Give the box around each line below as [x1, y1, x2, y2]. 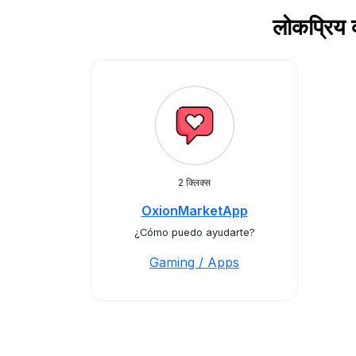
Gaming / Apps [149, 254, 239, 270]
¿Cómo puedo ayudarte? [133, 226, 255, 238]
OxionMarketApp [141, 203, 248, 219]
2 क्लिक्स [178, 176, 211, 188]
